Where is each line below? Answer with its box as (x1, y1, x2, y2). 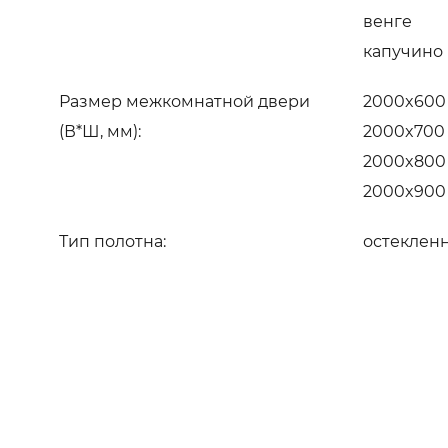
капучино (363, 41, 444, 61)
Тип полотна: (59, 231, 167, 251)
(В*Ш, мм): (59, 121, 142, 141)
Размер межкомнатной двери (59, 91, 311, 111)
